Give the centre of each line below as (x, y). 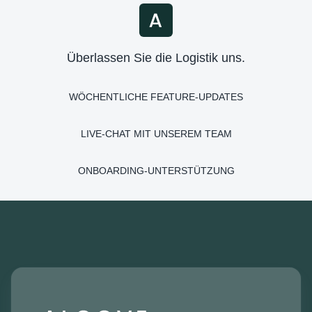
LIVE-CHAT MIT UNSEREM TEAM (156, 133)
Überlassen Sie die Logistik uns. (156, 57)
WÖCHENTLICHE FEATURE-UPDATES (156, 96)
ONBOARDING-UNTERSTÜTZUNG (156, 170)
